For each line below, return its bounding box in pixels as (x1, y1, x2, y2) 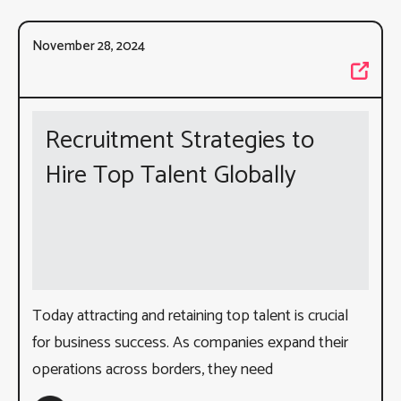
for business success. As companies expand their (32, 328, 348, 356)
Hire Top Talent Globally (45, 154, 296, 196)
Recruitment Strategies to (45, 119, 314, 161)
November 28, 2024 (32, 34, 145, 57)
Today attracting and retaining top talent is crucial (32, 302, 348, 329)
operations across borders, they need (32, 355, 273, 383)
